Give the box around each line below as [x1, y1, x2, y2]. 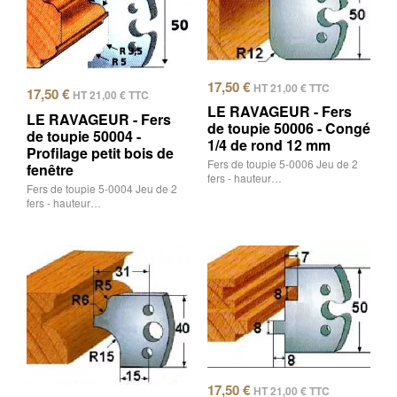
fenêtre [27, 159, 74, 180]
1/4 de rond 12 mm [207, 135, 331, 155]
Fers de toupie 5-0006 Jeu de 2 [207, 156, 358, 171]
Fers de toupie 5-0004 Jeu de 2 [27, 180, 177, 196]
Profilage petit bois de [27, 142, 174, 163]
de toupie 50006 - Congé [207, 118, 370, 138]
